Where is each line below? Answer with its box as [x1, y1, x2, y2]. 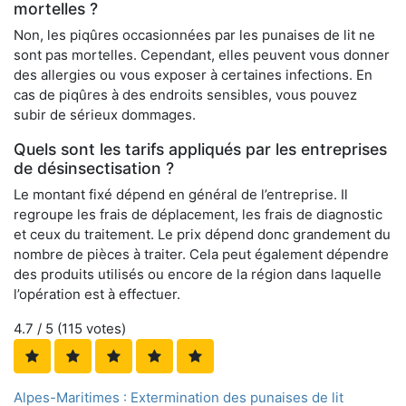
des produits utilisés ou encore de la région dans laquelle [14, 266, 382, 284]
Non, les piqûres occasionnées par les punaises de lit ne [14, 26, 375, 44]
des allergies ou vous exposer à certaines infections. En [14, 66, 372, 84]
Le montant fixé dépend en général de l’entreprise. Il [14, 186, 348, 204]
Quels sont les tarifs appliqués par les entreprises [14, 140, 387, 159]
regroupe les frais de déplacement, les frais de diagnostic [14, 206, 382, 224]
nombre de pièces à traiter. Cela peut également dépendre [14, 246, 389, 264]
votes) [82, 320, 126, 338]
